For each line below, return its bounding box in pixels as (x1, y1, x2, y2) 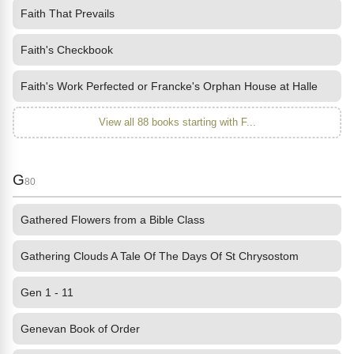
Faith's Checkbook (21, 43, 113, 56)
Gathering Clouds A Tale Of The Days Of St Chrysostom (21, 250, 299, 262)
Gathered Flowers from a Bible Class (21, 213, 205, 226)
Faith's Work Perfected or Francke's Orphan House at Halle (21, 80, 318, 92)
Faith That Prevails (21, 7, 115, 20)
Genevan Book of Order (21, 322, 140, 335)
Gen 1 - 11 (21, 286, 73, 299)
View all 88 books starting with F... (98, 116, 256, 128)
